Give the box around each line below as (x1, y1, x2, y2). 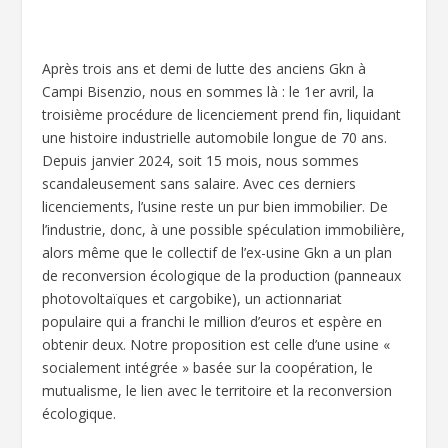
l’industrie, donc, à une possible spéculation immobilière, (42, 220, 406, 239)
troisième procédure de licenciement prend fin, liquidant (42, 105, 402, 124)
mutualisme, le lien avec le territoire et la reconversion (42, 381, 393, 400)
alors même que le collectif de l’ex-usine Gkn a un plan (42, 243, 393, 262)
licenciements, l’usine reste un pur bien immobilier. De (42, 197, 389, 216)
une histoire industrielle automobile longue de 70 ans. (42, 128, 388, 147)
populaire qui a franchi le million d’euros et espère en (42, 312, 383, 331)
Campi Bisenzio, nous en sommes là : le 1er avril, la (42, 82, 375, 101)
